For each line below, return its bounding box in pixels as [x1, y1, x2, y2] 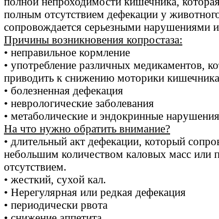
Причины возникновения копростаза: [4, 34, 182, 46]
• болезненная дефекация [4, 85, 123, 97]
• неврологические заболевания [4, 97, 154, 110]
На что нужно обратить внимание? [4, 123, 170, 135]
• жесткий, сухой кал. [4, 174, 106, 186]
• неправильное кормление [4, 46, 130, 59]
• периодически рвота [4, 199, 108, 212]
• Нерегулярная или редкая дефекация [4, 186, 186, 199]
